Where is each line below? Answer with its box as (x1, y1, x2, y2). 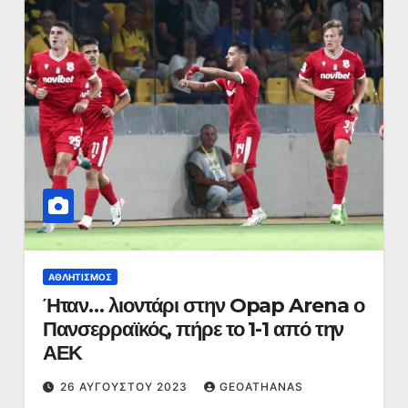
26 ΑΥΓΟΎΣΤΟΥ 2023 (59, 380, 191, 393)
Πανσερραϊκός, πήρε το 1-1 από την (42, 317, 344, 342)
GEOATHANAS (219, 380, 303, 393)
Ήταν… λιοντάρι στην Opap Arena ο (42, 293, 364, 318)
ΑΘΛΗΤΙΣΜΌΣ (47, 271, 112, 282)
